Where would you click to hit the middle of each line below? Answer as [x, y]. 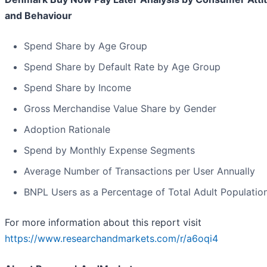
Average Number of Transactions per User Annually [139, 171]
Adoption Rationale [67, 130]
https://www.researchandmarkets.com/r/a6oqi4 [111, 239]
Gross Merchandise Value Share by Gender [120, 109]
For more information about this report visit [103, 223]
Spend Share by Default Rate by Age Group [122, 67]
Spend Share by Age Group [86, 46]
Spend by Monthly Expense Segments [109, 150]
